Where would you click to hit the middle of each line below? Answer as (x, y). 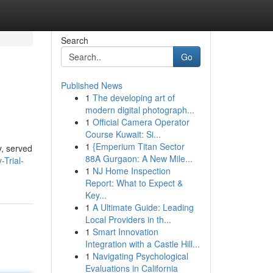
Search (74, 40)
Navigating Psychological (140, 256)
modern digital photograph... (140, 110)
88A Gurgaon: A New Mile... (139, 158)
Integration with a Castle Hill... (142, 244)
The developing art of (133, 97)
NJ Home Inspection (131, 171)
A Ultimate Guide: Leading (143, 207)
